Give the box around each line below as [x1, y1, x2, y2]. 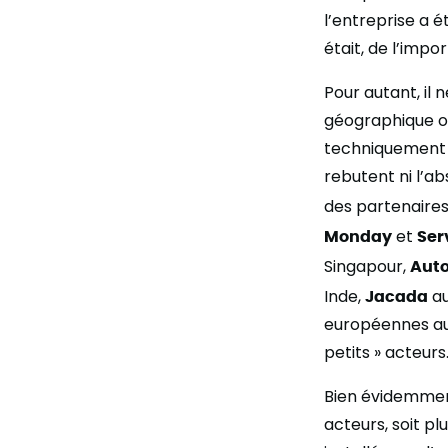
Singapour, [324, 255, 410, 278]
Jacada [365, 285, 428, 305]
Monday [324, 225, 392, 245]
